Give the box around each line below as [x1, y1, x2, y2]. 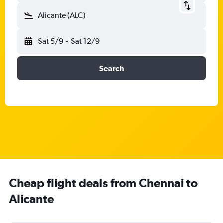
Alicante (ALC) [38, 10, 86, 20]
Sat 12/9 [70, 36, 100, 46]
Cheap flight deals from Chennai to [9, 176, 198, 190]
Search [99, 64, 124, 73]
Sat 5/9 [38, 36, 63, 46]
